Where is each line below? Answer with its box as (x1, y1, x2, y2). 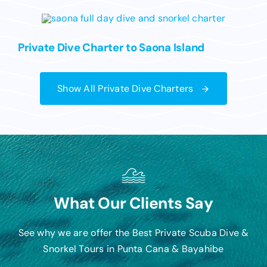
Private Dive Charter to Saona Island (17, 41, 204, 55)
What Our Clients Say (54, 193, 213, 213)
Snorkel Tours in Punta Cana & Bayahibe (43, 243, 224, 255)
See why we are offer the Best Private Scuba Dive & (18, 226, 249, 239)
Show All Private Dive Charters (57, 82, 194, 95)
